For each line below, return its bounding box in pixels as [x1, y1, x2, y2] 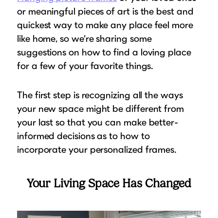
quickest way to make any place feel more [17, 18, 193, 31]
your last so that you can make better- [17, 116, 178, 128]
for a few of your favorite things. [17, 59, 156, 72]
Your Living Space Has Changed [26, 176, 192, 190]
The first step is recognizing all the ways [17, 89, 183, 101]
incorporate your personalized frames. [17, 143, 177, 155]
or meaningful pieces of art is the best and [17, 5, 194, 17]
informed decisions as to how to [17, 129, 150, 142]
